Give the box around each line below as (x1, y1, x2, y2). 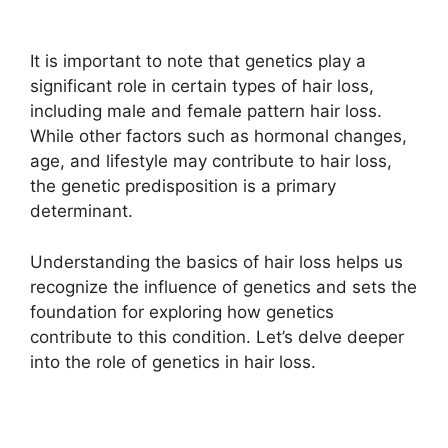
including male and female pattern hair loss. (30, 101, 382, 122)
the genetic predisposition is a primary (30, 176, 336, 197)
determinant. (30, 201, 133, 222)
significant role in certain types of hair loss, (30, 76, 374, 97)
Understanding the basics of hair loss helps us (30, 251, 403, 272)
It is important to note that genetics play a (30, 51, 366, 72)
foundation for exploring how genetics (30, 301, 334, 322)
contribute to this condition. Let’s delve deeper (30, 326, 404, 347)
